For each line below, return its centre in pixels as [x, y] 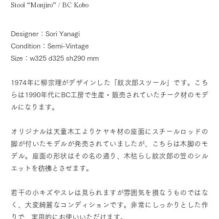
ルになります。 [35, 107]
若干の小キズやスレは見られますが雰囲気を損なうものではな [109, 193]
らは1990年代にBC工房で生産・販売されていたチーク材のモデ [109, 95]
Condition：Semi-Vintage [50, 46]
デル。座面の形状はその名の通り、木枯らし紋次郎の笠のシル [109, 156]
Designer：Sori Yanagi [45, 34]
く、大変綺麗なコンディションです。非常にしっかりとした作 [109, 205]
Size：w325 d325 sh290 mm [55, 58]
